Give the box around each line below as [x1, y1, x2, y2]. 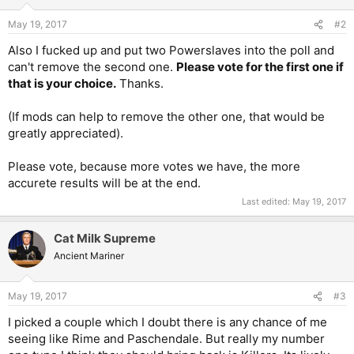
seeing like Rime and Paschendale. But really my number [8, 331, 325, 347]
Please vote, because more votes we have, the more [8, 159, 300, 175]
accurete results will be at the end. [8, 175, 201, 191]
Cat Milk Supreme [54, 230, 156, 246]
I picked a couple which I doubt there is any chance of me [8, 314, 327, 330]
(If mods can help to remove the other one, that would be [8, 109, 325, 125]
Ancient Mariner [54, 249, 124, 262]
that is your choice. [8, 76, 116, 92]
